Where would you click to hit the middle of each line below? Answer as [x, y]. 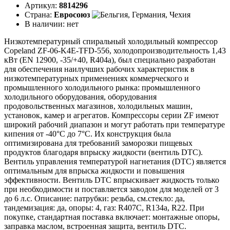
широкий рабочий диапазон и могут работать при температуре [114, 124]
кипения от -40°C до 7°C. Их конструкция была [88, 133]
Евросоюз [72, 14]
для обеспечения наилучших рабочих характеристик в [99, 69]
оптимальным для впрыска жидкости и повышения [94, 170]
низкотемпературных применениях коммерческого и [97, 78]
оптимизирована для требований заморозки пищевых [98, 143]
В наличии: [46, 24]
